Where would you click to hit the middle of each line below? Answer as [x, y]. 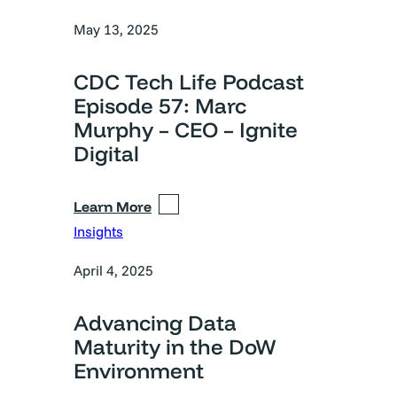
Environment [139, 370]
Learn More [113, 206]
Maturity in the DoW [175, 346]
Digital [106, 154]
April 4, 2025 [113, 270]
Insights [98, 231]
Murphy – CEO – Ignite [186, 130]
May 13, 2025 [116, 30]
